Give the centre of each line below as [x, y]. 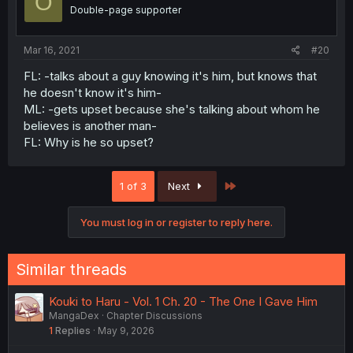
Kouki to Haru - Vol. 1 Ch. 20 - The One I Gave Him [183, 302]
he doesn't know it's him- [93, 93]
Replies [73, 331]
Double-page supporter [126, 9]
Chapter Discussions [154, 316]
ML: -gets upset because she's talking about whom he [172, 110]
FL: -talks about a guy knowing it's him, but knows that [170, 76]
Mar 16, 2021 [52, 50]
